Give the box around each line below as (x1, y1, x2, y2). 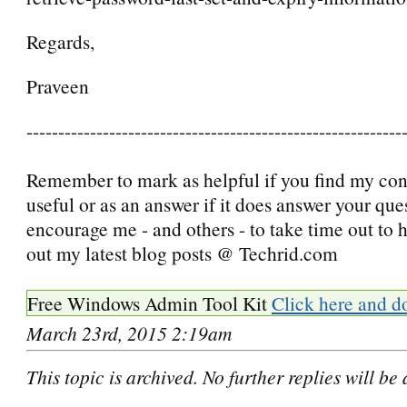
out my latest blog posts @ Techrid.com (26, 239, 338, 266)
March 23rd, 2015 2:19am (26, 319, 232, 346)
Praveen (26, 72, 89, 99)
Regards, (26, 27, 94, 55)
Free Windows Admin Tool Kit (27, 289, 272, 316)
